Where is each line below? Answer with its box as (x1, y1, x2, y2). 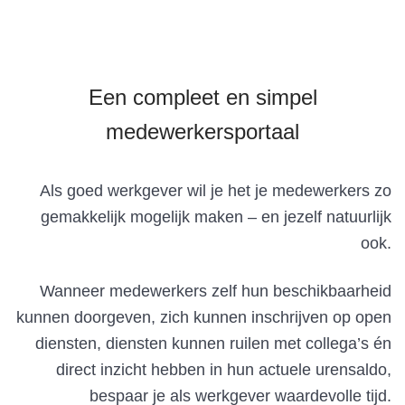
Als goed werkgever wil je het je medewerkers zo (40, 181, 391, 201)
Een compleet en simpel (88, 84, 317, 109)
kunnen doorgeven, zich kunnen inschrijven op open (16, 307, 391, 326)
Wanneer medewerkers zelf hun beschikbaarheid (40, 281, 391, 300)
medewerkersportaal (106, 118, 299, 144)
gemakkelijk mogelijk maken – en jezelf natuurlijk (41, 207, 391, 227)
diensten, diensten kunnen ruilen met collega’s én (35, 334, 391, 353)
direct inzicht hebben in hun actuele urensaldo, (56, 360, 391, 379)
